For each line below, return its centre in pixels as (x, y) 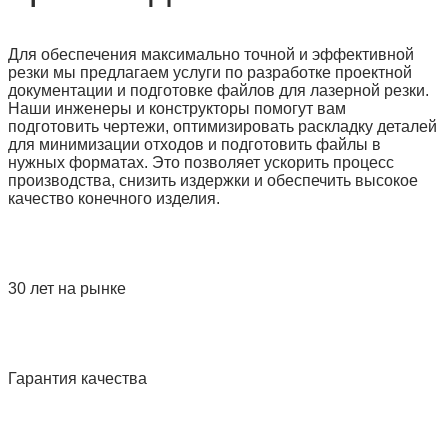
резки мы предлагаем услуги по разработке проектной (210, 72)
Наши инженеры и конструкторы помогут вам (177, 108)
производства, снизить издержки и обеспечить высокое (213, 180)
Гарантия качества (77, 378)
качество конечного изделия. (114, 198)
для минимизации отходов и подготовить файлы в (194, 144)
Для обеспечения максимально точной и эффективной (211, 54)
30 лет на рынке (67, 288)
